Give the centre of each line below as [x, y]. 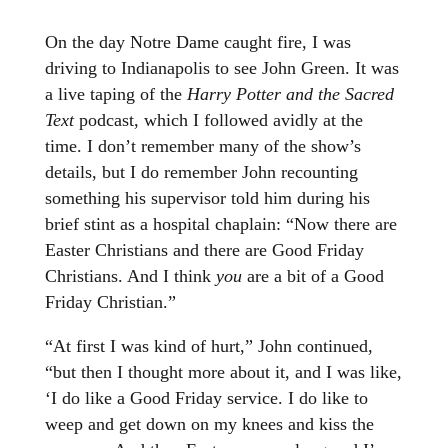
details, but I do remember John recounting [201, 172]
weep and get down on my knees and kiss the [209, 424]
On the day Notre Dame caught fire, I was [197, 42]
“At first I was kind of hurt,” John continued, [208, 346]
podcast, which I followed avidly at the [220, 120]
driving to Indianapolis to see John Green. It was [221, 68]
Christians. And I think [130, 276]
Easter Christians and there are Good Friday [204, 250]
